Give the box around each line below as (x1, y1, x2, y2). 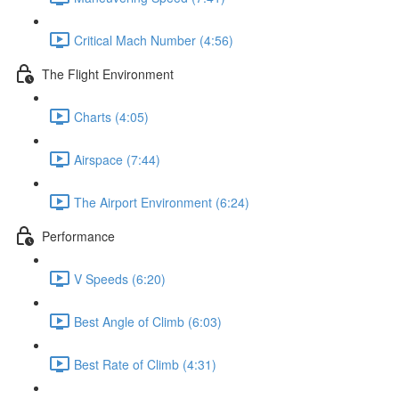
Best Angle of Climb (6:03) (74, 312, 222, 330)
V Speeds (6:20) (74, 269, 166, 288)
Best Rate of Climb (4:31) (74, 354, 216, 373)
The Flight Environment (42, 64, 174, 83)
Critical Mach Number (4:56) (74, 30, 233, 49)
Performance (42, 226, 115, 245)
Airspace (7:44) (74, 150, 160, 168)
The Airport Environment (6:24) (74, 192, 249, 211)
